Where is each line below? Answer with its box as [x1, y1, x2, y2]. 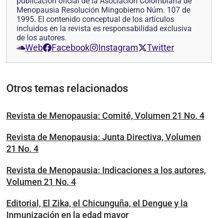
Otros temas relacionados [6, 82, 128, 95]
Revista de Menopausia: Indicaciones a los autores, [6, 165, 206, 176]
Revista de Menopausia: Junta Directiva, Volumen [6, 132, 201, 143]
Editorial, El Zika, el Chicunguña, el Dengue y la [6, 198, 188, 209]
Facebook [52, 42, 90, 53]
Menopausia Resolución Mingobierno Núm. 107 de [17, 5, 190, 15]
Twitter [147, 42, 174, 53]
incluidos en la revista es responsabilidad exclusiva [17, 24, 192, 34]
